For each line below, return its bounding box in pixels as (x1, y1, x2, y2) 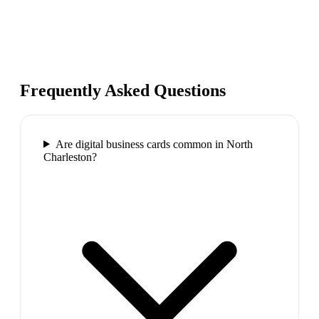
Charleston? (43, 150, 97, 163)
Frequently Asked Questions (20, 80, 226, 100)
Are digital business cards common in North (55, 137, 253, 150)
